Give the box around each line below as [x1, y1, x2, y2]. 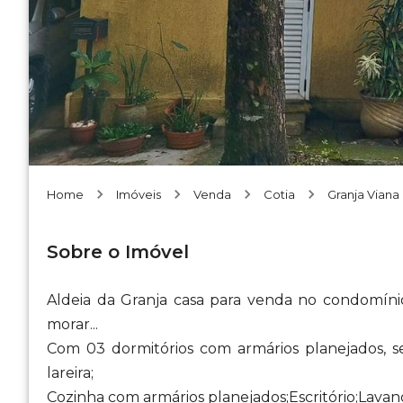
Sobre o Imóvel [47, 241, 189, 263]
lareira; [47, 364, 94, 381]
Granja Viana [327, 187, 399, 201]
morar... [47, 316, 98, 333]
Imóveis [116, 187, 161, 201]
